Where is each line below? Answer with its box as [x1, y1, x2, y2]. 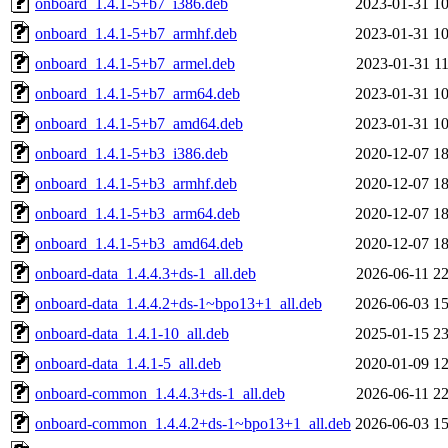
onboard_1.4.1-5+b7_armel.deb [35, 54, 235, 72]
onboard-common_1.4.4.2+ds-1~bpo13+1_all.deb [35, 414, 351, 432]
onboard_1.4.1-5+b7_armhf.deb [35, 24, 237, 42]
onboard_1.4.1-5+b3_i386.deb [35, 144, 228, 162]
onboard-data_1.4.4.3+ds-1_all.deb [35, 264, 256, 282]
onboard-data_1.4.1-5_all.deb [35, 354, 221, 372]
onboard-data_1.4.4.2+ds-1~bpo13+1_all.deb [35, 294, 322, 312]
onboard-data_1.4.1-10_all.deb [35, 324, 229, 342]
